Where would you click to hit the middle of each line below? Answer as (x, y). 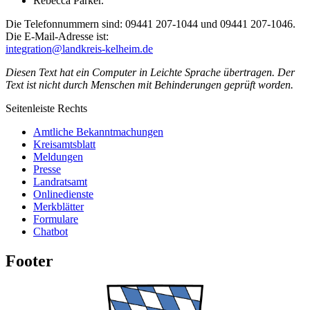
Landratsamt (60, 182)
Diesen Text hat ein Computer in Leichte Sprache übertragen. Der (150, 73)
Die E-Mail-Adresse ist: (57, 37)
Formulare (56, 219)
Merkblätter (58, 207)
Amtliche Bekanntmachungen (98, 132)
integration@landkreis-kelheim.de (79, 49)
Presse (47, 170)
